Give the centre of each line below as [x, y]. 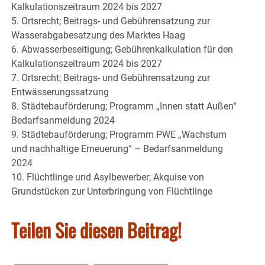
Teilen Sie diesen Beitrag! [96, 230]
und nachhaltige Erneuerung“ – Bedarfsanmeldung [117, 148]
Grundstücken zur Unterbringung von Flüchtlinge [112, 191]
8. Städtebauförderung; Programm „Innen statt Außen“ [124, 106]
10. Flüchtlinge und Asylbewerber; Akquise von [108, 177]
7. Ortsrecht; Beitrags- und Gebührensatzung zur [111, 77]
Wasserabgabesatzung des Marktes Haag [98, 35]
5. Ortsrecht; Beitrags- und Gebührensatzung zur [111, 21]
